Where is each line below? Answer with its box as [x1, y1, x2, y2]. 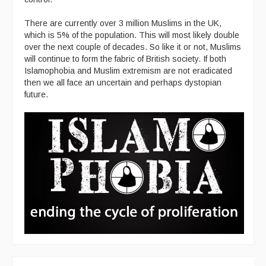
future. [24, 89, 48, 99]
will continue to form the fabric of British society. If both [24, 53, 226, 64]
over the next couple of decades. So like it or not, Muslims [24, 42, 241, 52]
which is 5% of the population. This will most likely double [24, 30, 239, 40]
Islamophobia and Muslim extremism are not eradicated [24, 65, 232, 75]
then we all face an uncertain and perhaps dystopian [24, 77, 221, 87]
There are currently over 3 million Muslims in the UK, [24, 18, 221, 28]
